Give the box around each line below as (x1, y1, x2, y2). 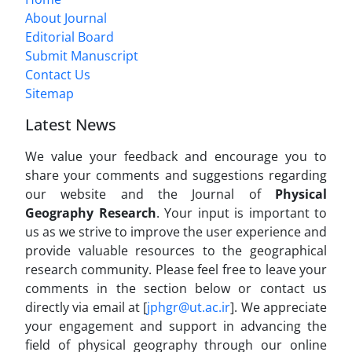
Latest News (25, 114, 116, 136)
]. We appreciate (230, 299, 328, 317)
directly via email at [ (25, 299, 148, 317)
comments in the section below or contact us (25, 280, 327, 298)
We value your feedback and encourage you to (25, 148, 327, 166)
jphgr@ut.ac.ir (147, 299, 231, 317)
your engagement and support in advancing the (25, 317, 327, 335)
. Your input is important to (156, 204, 327, 222)
